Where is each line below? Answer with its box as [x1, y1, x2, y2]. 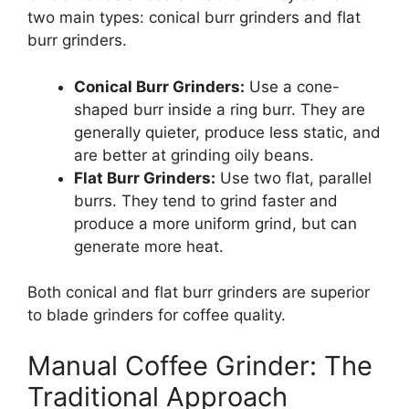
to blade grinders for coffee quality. [27, 306, 286, 325]
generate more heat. [74, 236, 224, 256]
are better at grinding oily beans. [74, 145, 314, 164]
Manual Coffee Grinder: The [27, 349, 372, 382]
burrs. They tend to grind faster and [74, 191, 338, 210]
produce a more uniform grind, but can [74, 214, 357, 233]
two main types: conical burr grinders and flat [27, 8, 361, 27]
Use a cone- [245, 77, 340, 96]
